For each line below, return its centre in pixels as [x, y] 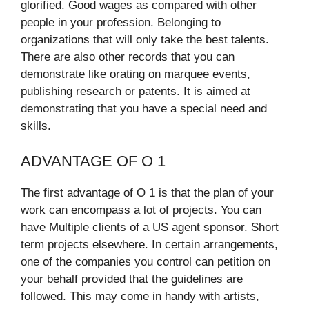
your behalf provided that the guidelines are [132, 279]
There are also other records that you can [128, 57]
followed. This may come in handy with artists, [140, 296]
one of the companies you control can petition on [146, 261]
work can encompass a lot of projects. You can [141, 210]
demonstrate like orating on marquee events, [136, 74]
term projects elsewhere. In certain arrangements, [149, 244]
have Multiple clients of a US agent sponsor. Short [150, 227]
